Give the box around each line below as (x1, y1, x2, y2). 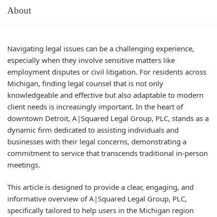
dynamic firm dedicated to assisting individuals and (7, 124, 179, 135)
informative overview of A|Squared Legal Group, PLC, (7, 194, 187, 203)
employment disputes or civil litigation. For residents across (7, 66, 206, 77)
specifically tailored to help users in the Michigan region (7, 205, 194, 215)
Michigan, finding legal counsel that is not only (7, 78, 163, 88)
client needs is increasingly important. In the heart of (7, 101, 183, 111)
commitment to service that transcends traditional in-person (7, 148, 208, 158)
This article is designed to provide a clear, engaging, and (7, 182, 194, 192)
